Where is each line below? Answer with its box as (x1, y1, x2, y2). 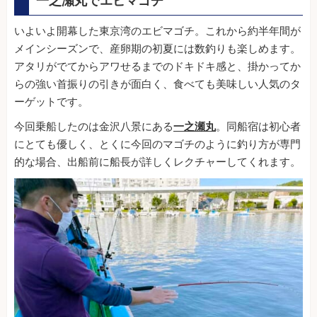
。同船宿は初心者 (216, 120, 301, 134)
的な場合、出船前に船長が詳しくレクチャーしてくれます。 (14, 156, 301, 169)
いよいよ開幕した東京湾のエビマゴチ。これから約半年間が (14, 25, 301, 38)
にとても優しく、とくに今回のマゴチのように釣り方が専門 (14, 138, 301, 151)
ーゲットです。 (14, 96, 88, 109)
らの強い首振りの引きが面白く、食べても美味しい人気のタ (14, 78, 301, 91)
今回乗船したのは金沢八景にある (14, 120, 173, 134)
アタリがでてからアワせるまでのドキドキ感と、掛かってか (14, 60, 301, 74)
